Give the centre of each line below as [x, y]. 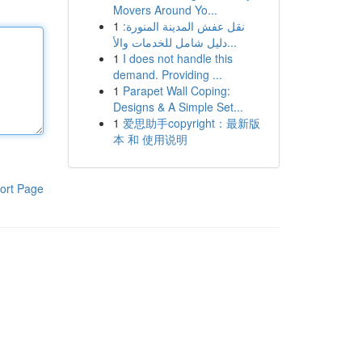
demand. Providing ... [167, 74]
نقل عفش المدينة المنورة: [183, 26]
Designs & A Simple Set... [178, 107]
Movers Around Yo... [165, 10]
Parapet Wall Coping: [176, 90]
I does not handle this [177, 58]
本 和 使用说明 [150, 139]
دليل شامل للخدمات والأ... [232, 42]
